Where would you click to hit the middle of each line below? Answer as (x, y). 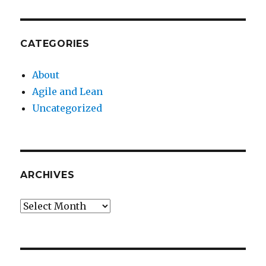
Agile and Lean (68, 92)
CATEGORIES (55, 44)
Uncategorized (67, 108)
